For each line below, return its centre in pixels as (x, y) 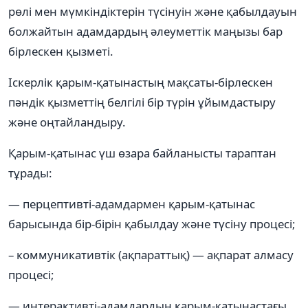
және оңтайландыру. (67, 122)
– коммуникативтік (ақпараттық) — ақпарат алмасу (151, 254)
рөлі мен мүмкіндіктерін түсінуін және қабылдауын (153, 11)
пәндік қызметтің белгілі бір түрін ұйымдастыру (142, 102)
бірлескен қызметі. (61, 51)
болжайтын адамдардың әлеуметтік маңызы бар (145, 31)
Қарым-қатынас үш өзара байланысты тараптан (142, 153)
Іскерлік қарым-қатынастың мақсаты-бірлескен (141, 82)
